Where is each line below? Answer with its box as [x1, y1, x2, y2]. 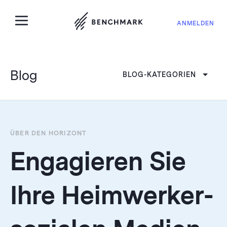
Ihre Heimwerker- [10, 181, 213, 210]
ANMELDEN [177, 20, 214, 27]
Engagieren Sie [10, 147, 185, 176]
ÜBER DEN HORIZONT [10, 130, 87, 137]
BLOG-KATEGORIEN [122, 71, 196, 79]
